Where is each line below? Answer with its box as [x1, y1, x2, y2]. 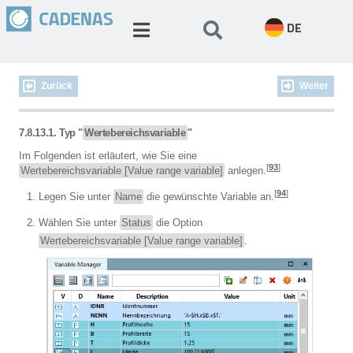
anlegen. [225, 165, 266, 176]
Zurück [41, 80, 72, 91]
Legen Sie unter [39, 191, 113, 203]
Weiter [299, 80, 329, 91]
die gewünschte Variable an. [143, 191, 274, 203]
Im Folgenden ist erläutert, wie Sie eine [19, 150, 197, 162]
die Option [153, 217, 203, 229]
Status [121, 217, 151, 229]
